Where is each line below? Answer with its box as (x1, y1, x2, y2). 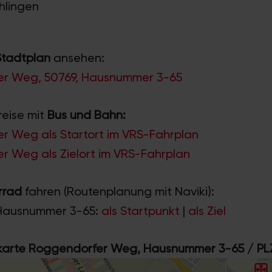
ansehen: (50, 50, 104, 65)
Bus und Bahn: (47, 107, 126, 122)
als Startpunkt (101, 203, 183, 218)
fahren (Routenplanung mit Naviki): (22, 183, 214, 199)
